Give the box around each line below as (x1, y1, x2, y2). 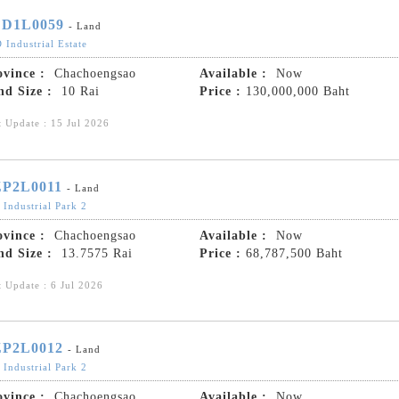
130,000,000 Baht (246, 85, 350, 99)
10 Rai (57, 85, 100, 99)
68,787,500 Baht (246, 246, 343, 260)
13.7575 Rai (57, 246, 133, 260)
